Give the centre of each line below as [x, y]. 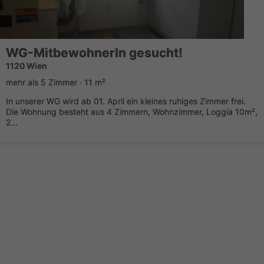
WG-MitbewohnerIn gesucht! [94, 53]
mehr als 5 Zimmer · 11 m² [56, 82]
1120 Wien [27, 66]
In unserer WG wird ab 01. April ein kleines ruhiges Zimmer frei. [126, 101]
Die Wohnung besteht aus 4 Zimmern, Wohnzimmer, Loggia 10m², [132, 112]
